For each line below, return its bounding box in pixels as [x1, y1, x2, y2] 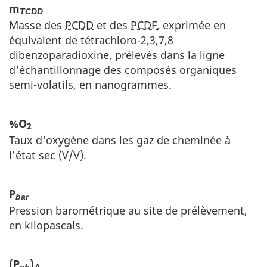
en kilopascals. [9, 218, 83, 232]
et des [94, 17, 131, 32]
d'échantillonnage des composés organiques [9, 62, 237, 77]
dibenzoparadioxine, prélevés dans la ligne [9, 47, 225, 62]
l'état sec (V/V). [9, 147, 86, 162]
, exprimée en [157, 17, 226, 32]
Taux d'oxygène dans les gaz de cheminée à [9, 132, 231, 147]
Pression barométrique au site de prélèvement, [9, 203, 247, 218]
